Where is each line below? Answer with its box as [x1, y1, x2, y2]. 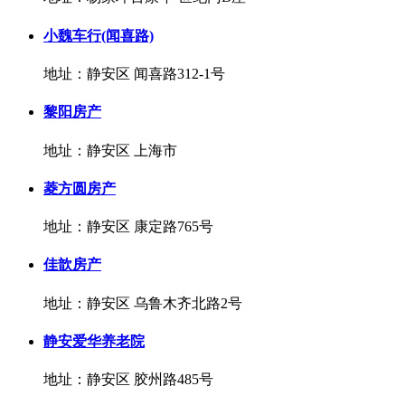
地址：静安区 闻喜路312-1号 [43, 66, 225, 81]
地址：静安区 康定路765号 [43, 219, 213, 235]
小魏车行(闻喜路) [43, 27, 154, 43]
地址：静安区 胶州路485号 [43, 372, 213, 388]
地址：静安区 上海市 [43, 142, 177, 158]
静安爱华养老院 [43, 333, 145, 349]
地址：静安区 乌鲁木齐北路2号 [43, 295, 242, 311]
